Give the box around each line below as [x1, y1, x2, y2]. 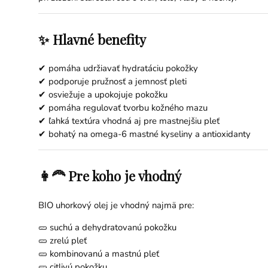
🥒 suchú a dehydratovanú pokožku [38, 221, 176, 233]
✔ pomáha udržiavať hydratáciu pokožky [38, 62, 198, 75]
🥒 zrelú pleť [38, 234, 87, 246]
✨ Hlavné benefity [38, 30, 146, 48]
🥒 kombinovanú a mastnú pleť [38, 248, 159, 260]
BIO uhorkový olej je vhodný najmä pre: [38, 199, 194, 212]
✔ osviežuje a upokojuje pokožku [38, 89, 167, 101]
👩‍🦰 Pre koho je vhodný [38, 167, 181, 185]
